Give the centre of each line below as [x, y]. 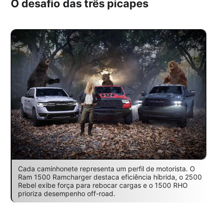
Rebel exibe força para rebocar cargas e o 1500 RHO [103, 185]
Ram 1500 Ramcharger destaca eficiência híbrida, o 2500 [110, 177]
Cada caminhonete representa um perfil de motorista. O [106, 168]
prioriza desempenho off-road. [66, 193]
